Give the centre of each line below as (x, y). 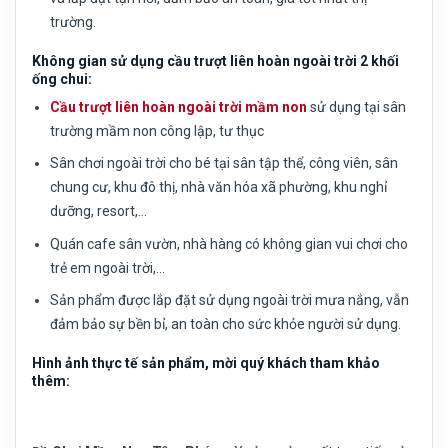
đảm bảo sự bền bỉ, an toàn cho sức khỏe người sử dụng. (226, 324)
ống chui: (62, 79)
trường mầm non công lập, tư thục (157, 131)
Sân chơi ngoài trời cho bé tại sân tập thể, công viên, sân (224, 163)
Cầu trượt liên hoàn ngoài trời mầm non (179, 107)
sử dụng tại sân (357, 107)
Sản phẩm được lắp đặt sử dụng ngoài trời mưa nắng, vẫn (230, 300)
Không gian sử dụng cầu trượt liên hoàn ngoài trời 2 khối (215, 61)
